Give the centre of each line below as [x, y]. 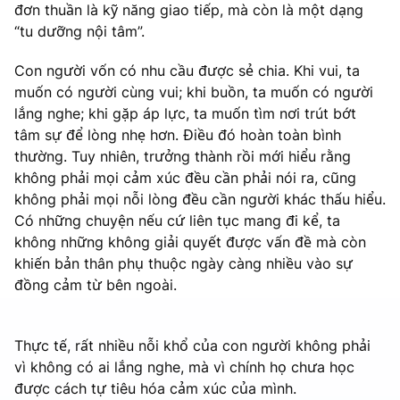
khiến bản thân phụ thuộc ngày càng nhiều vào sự [183, 263]
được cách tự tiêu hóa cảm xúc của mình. [158, 388]
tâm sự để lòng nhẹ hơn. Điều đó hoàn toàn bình [178, 134]
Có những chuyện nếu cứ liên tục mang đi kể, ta [177, 220]
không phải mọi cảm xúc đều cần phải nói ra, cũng [185, 177]
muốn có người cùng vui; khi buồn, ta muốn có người [194, 92]
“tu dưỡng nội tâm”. [79, 31]
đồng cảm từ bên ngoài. [96, 284]
